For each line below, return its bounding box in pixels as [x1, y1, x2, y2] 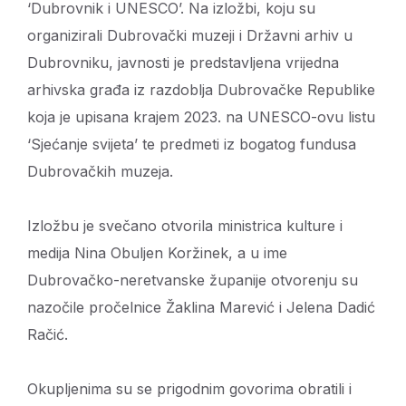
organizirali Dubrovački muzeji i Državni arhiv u [27, 26, 353, 45]
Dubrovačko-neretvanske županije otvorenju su [27, 271, 358, 290]
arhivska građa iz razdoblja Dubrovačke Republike [27, 81, 375, 100]
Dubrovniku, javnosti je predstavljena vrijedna [27, 53, 339, 72]
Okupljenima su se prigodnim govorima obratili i [27, 380, 352, 399]
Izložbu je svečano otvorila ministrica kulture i [27, 217, 343, 236]
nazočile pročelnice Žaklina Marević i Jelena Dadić [27, 298, 375, 317]
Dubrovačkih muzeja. [27, 162, 173, 181]
